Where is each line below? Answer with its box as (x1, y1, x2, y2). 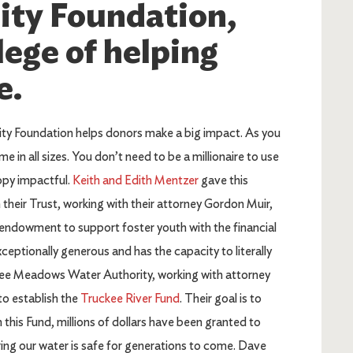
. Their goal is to (180, 291, 262, 306)
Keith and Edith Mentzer (72, 173, 201, 188)
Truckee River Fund (80, 291, 180, 306)
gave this (201, 173, 248, 188)
